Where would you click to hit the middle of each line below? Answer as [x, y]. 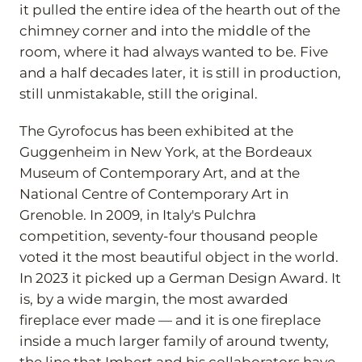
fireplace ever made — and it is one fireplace [170, 320]
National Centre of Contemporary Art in [154, 194]
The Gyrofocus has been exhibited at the [156, 130]
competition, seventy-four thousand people [168, 236]
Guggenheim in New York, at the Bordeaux [166, 152]
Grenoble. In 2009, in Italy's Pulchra [138, 215]
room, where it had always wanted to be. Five [174, 51]
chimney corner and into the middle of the [165, 30]
